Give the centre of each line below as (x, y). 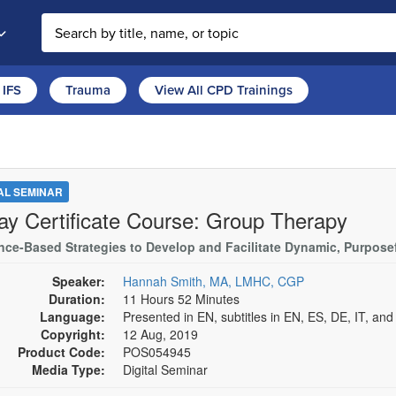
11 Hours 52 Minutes (181, 299)
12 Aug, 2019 (162, 334)
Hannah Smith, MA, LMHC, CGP (213, 281)
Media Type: (68, 369)
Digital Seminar (165, 369)
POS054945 (156, 352)
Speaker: (78, 281)
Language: (72, 316)
